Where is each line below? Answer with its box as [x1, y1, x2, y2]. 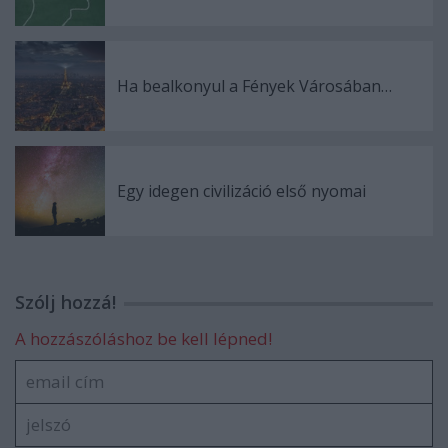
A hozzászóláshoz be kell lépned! [15, 327, 272, 351]
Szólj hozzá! [15, 290, 116, 315]
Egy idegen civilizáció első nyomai [117, 180, 366, 203]
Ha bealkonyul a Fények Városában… [117, 75, 392, 98]
